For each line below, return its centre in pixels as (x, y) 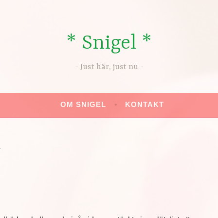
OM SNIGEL (83, 105)
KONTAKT (144, 105)
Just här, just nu (109, 67)
